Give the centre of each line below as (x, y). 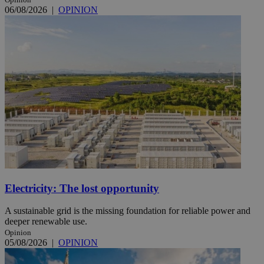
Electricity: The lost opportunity (82, 188)
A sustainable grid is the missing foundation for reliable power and (128, 211)
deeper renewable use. (46, 222)
